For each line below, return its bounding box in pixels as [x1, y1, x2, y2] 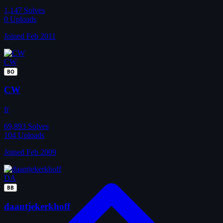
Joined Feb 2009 [4, 148, 56, 157]
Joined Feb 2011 [4, 31, 56, 40]
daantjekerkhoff [4, 201, 70, 212]
